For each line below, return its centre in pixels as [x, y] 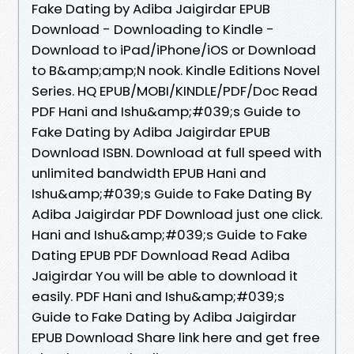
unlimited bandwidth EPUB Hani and [149, 173]
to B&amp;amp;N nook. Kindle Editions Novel [176, 70]
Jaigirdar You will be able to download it [165, 275]
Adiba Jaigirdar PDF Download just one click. [177, 214]
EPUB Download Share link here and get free [176, 337]
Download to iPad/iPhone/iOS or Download [174, 49]
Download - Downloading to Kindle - [153, 29]
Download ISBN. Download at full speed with [177, 152]
